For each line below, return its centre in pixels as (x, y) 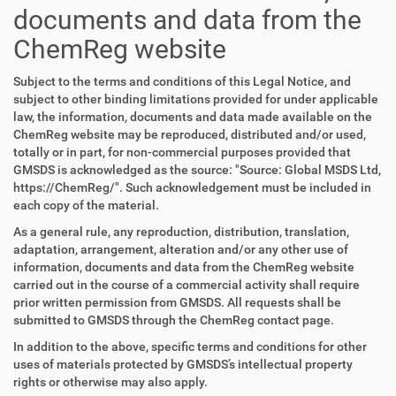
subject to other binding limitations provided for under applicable (196, 99)
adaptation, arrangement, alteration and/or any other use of (181, 249)
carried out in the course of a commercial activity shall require (187, 285)
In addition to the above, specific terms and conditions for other (190, 346)
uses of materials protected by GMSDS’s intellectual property (183, 364)
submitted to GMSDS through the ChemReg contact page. (174, 320)
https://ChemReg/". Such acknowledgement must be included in (192, 187)
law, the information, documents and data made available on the (193, 117)
